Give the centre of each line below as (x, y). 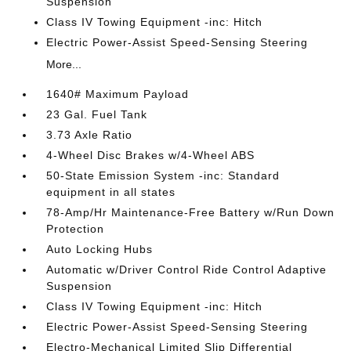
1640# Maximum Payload (118, 94)
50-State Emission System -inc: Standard (163, 176)
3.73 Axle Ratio (90, 135)
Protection (76, 229)
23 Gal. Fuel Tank (97, 115)
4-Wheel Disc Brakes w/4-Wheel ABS (151, 156)
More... (64, 65)
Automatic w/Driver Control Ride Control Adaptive (187, 270)
